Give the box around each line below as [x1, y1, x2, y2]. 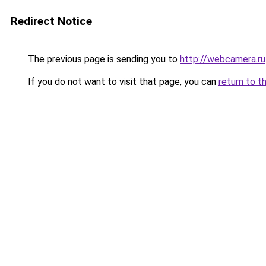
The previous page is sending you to [26, 53, 180, 65]
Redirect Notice [11, 14, 92, 28]
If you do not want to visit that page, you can [26, 76, 218, 87]
